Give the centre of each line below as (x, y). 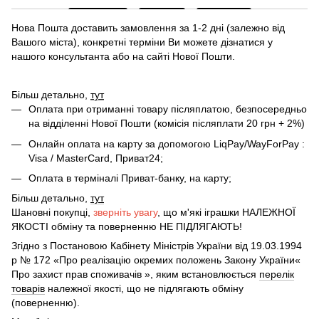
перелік (277, 274)
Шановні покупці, (52, 213)
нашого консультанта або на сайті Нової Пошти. (123, 57)
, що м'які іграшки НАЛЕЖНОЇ (226, 213)
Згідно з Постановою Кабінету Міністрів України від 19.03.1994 (157, 246)
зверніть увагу (125, 213)
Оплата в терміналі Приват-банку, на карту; (130, 178)
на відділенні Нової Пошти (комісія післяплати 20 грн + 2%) (167, 124)
